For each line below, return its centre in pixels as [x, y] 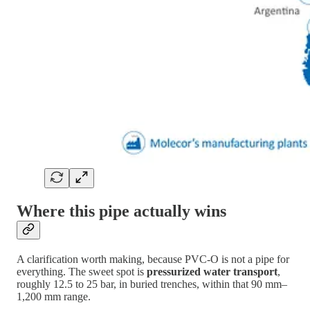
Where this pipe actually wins [121, 211]
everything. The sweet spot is [82, 272]
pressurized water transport [212, 272]
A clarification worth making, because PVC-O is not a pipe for [153, 259]
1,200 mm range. [54, 297]
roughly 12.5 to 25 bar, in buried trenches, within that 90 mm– [152, 284]
